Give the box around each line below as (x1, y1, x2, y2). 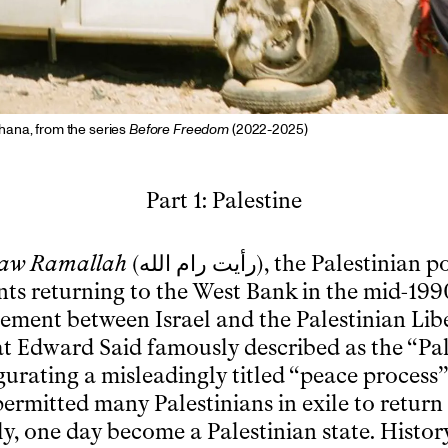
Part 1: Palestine (145, 187, 302, 215)
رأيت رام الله (139, 250, 258, 278)
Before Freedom (129, 121, 232, 139)
